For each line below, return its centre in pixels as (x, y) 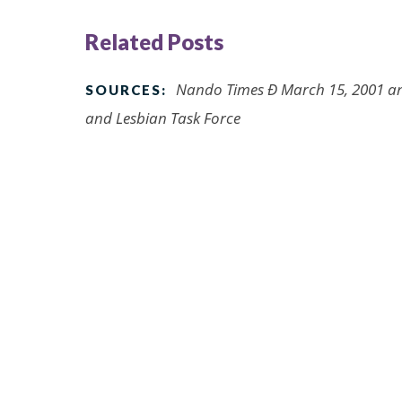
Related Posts (154, 41)
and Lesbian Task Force (163, 118)
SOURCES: (126, 89)
